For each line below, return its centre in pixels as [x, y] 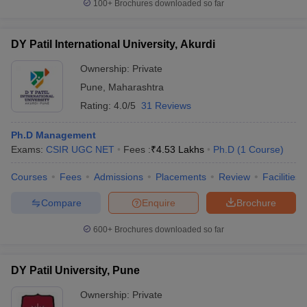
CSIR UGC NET [80, 149]
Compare [61, 202]
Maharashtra [136, 87]
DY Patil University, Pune [75, 270]
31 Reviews [166, 106]
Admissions [119, 177]
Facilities [281, 177]
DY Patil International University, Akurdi [113, 44]
